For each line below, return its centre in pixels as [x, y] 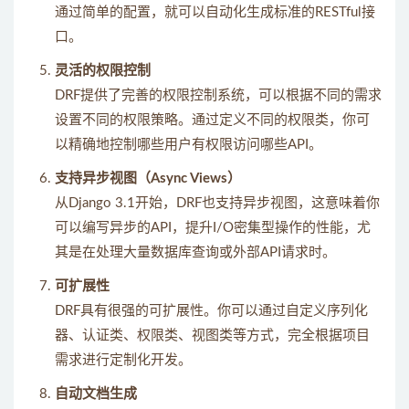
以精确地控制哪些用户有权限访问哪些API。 [189, 145]
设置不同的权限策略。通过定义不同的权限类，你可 [212, 120]
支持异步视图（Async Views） [148, 178]
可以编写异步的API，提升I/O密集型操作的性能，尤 [213, 228]
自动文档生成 [96, 394]
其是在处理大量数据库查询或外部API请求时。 [195, 252]
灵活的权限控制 [103, 71]
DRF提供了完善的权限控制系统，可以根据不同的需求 [218, 95]
